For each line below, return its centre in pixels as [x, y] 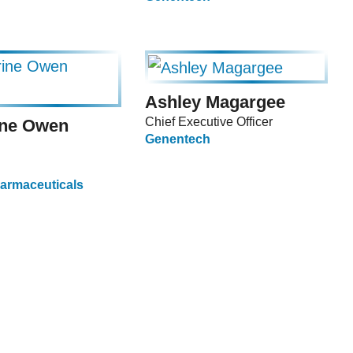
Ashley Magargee [215, 102]
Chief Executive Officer [209, 122]
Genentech [178, 139]
